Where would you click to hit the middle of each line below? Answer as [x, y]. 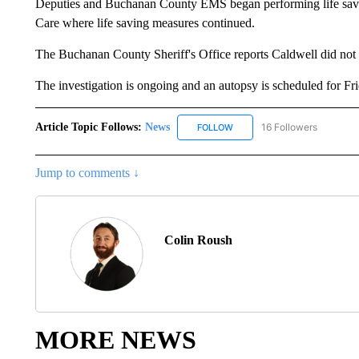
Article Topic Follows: [88, 127]
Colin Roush [198, 240]
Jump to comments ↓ [87, 172]
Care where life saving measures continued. [145, 23]
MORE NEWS [115, 339]
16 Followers [289, 127]
